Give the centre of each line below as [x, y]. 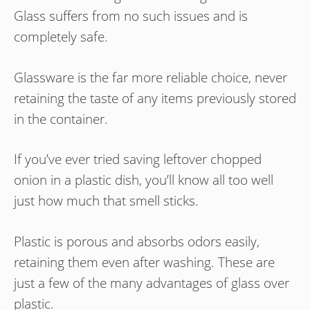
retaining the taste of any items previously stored [155, 98]
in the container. [61, 119]
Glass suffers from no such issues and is [131, 16]
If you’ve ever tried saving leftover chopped [138, 159]
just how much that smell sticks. [106, 201]
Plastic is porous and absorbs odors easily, [137, 241]
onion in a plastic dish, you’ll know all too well [144, 180]
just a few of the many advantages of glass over [152, 283]
